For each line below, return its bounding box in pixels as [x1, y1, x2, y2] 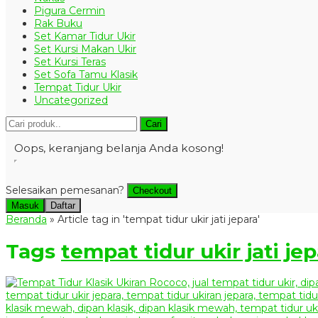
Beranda [6, 212, 47, 226]
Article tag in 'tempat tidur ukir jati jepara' [57, 212, 260, 226]
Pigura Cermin [34, 4, 105, 17]
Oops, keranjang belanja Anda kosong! [14, 141, 224, 155]
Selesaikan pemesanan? [6, 183, 127, 197]
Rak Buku [34, 16, 82, 30]
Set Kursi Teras [34, 55, 106, 68]
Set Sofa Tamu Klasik [34, 67, 138, 81]
